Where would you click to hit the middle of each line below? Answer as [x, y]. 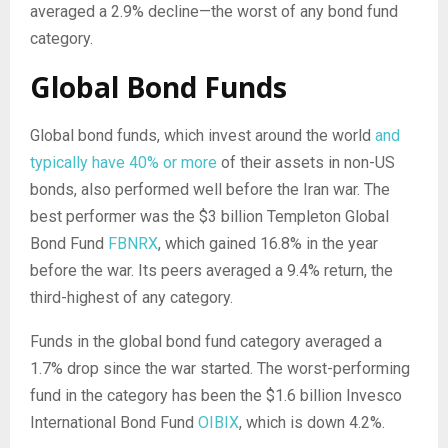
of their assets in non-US [306, 162]
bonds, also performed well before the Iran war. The [210, 189]
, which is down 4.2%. [312, 422]
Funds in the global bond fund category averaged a [206, 341]
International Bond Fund [114, 422]
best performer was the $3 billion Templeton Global [209, 216]
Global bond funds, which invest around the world [202, 135]
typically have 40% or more [123, 162]
